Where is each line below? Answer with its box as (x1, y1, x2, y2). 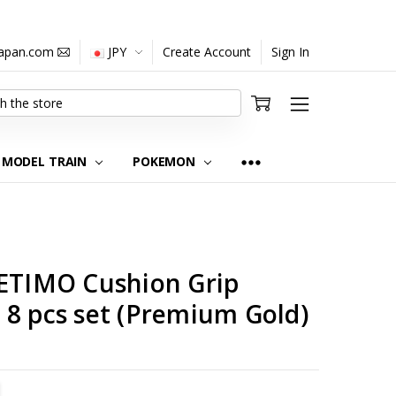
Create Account (163, 43, 252, 60)
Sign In (271, 43, 310, 60)
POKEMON (133, 152, 199, 170)
